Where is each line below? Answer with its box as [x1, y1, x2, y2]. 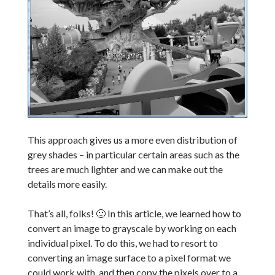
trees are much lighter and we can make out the [27, 163, 223, 176]
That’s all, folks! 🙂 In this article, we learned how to [27, 207, 241, 220]
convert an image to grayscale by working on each [27, 222, 236, 234]
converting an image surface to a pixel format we [27, 252, 231, 264]
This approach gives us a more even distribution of [27, 134, 238, 146]
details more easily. [27, 178, 107, 190]
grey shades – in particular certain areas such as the [27, 149, 239, 161]
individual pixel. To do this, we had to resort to [27, 237, 218, 249]
